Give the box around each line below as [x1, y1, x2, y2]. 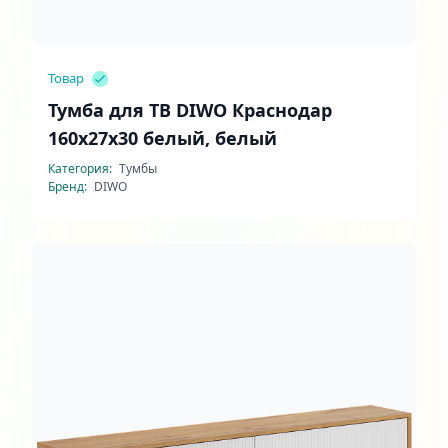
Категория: [48, 160, 115, 177]
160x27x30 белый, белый [48, 126, 277, 150]
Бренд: [48, 178, 90, 195]
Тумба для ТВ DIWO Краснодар [48, 98, 332, 122]
